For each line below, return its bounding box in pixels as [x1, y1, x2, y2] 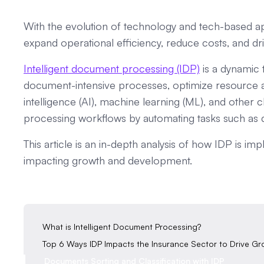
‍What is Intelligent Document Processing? [42, 222, 201, 232]
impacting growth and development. [24, 154, 195, 167]
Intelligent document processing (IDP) [24, 62, 200, 75]
